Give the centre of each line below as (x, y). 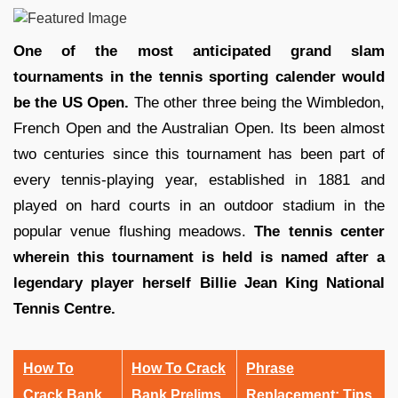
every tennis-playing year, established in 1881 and (199, 179)
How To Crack (179, 368)
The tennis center (320, 231)
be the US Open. (72, 102)
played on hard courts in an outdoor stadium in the (199, 205)
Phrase (270, 368)
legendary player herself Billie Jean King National (199, 283)
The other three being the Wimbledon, (257, 102)
